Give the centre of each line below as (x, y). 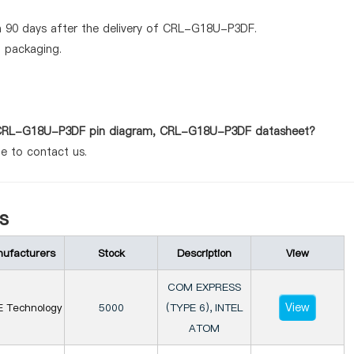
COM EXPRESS (204, 287)
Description (204, 253)
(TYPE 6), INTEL (204, 307)
